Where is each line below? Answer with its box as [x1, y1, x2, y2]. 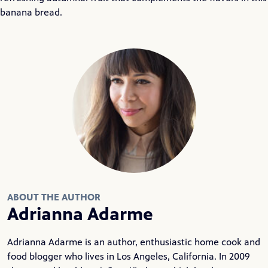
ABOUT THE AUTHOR [7, 191, 100, 203]
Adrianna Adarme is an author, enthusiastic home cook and [7, 236, 260, 248]
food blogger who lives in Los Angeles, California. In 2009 [7, 250, 250, 262]
